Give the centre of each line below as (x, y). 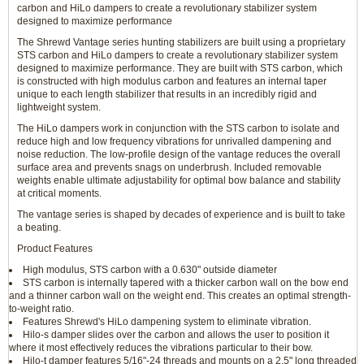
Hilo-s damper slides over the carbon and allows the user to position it (176, 335)
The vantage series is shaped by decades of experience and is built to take (181, 214)
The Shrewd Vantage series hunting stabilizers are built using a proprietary (181, 42)
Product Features (55, 249)
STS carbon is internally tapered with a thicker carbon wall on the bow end (186, 283)
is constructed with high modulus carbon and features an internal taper (172, 81)
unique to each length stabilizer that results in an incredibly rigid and (167, 94)
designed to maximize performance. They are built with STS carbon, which (180, 68)
